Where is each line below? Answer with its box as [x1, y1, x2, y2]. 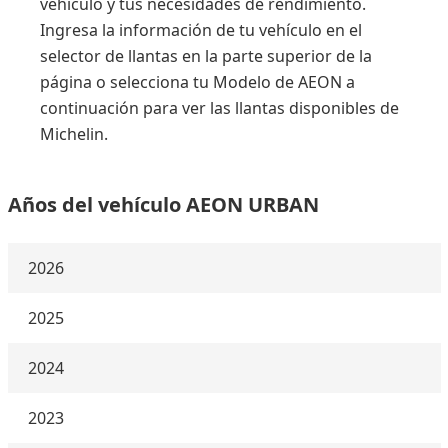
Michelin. [40, 123, 108, 145]
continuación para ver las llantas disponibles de [40, 97, 399, 119]
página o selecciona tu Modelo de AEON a [40, 71, 355, 93]
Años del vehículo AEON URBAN [7, 191, 319, 218]
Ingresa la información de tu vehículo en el [40, 19, 362, 41]
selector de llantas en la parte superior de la [40, 45, 372, 67]
